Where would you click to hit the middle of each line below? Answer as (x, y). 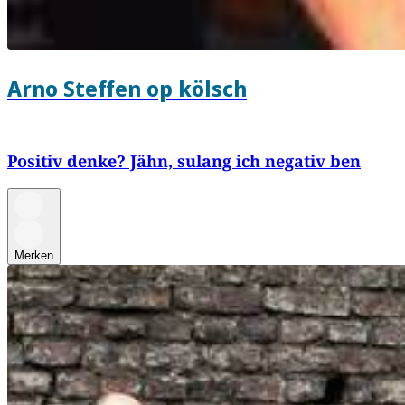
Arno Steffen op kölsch (127, 89)
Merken (34, 256)
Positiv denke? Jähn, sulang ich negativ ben (184, 161)
